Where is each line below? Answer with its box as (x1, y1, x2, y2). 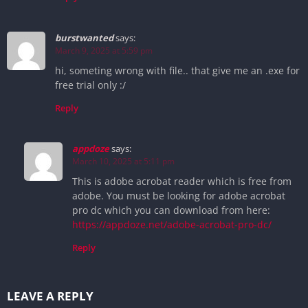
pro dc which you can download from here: (72, 203, 270, 217)
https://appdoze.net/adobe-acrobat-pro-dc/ (72, 218, 272, 232)
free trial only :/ (55, 78, 126, 91)
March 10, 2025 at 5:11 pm (72, 155, 175, 168)
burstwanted (55, 31, 113, 44)
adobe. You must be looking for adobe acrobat (72, 189, 285, 203)
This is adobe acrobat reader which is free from (72, 175, 291, 188)
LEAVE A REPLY (7, 288, 93, 305)
